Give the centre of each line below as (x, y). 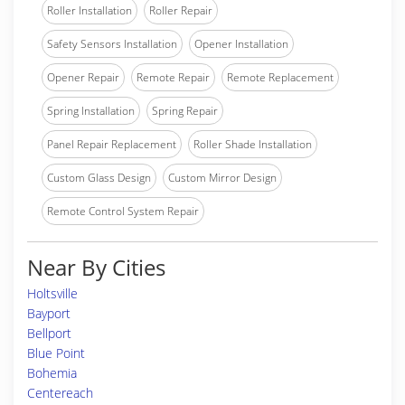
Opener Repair (83, 77)
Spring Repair (185, 111)
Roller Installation (89, 10)
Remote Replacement (280, 77)
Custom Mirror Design (222, 178)
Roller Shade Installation (253, 144)
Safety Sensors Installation (112, 44)
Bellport (49, 333)
